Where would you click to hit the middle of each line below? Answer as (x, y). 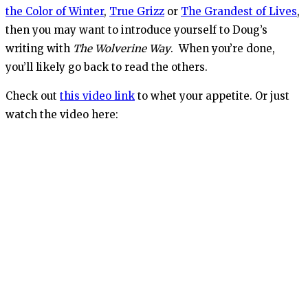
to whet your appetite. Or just (212, 96)
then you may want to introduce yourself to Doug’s (136, 30)
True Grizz (137, 12)
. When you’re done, (223, 49)
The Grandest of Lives (239, 12)
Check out (33, 96)
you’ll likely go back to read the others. (107, 67)
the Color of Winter (55, 12)
